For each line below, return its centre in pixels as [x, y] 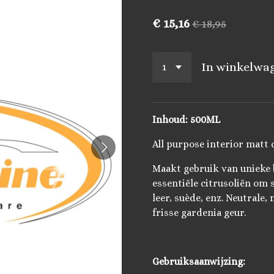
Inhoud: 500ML [186, 119]
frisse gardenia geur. [199, 212]
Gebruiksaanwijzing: [199, 261]
